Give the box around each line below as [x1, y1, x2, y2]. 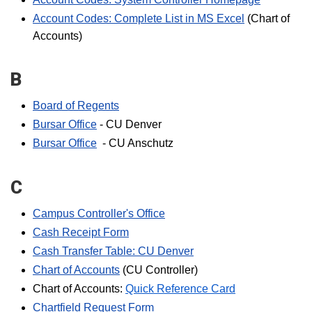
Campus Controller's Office [33, 208, 165, 219]
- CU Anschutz [97, 137, 173, 149]
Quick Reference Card [125, 283, 235, 295]
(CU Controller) [120, 264, 198, 276]
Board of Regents [33, 100, 119, 111]
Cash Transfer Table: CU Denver [33, 245, 194, 257]
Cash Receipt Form [33, 226, 129, 238]
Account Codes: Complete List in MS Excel [33, 13, 244, 24]
